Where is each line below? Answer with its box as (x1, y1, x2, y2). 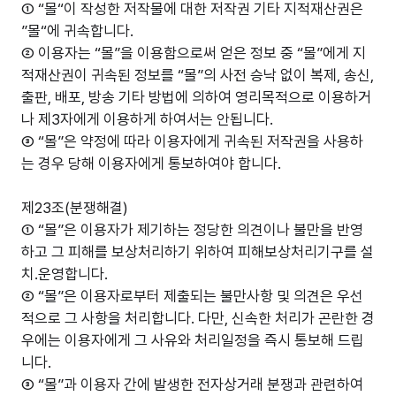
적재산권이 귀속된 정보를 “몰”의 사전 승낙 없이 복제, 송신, (21, 65, 374, 84)
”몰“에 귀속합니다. (21, 21, 133, 40)
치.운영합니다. (21, 265, 108, 283)
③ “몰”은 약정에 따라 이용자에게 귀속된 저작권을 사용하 (21, 132, 363, 150)
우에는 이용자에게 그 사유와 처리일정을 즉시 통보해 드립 (21, 331, 364, 349)
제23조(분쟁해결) (21, 199, 128, 217)
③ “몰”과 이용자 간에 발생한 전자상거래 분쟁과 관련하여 (21, 376, 363, 393)
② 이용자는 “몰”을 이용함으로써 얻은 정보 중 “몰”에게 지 (21, 43, 366, 62)
